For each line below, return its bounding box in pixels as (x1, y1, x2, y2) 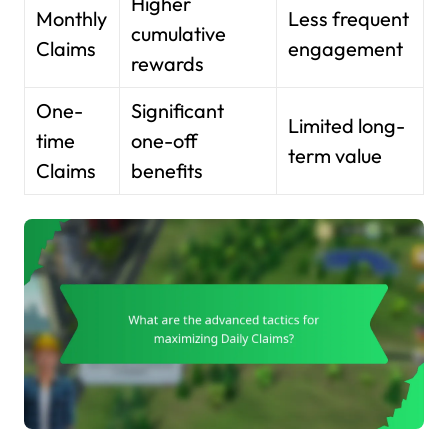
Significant (131, 97, 225, 123)
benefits (131, 157, 204, 183)
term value (288, 142, 383, 168)
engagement (288, 35, 404, 61)
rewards (131, 50, 205, 76)
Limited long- (288, 112, 406, 138)
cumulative (131, 20, 227, 46)
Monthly (36, 5, 108, 31)
